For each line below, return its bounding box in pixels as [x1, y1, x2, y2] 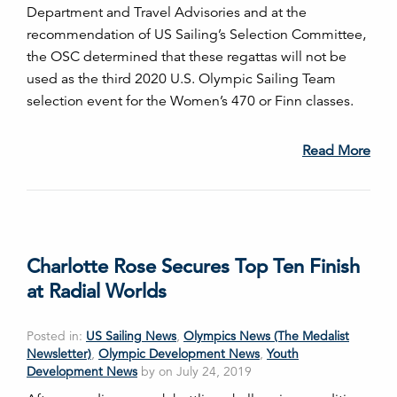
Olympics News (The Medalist [183, 328, 349, 345]
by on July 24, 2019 [137, 363, 252, 380]
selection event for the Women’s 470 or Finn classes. [27, 92, 354, 111]
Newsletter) [27, 346, 91, 362]
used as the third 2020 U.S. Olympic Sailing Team [27, 70, 336, 89]
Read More [302, 142, 370, 160]
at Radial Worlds [27, 279, 167, 304]
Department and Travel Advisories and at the [27, 4, 307, 22]
